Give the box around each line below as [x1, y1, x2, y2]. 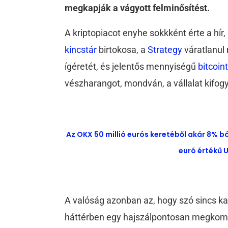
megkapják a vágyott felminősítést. [65, 3, 210, 14]
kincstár [65, 44, 97, 55]
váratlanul [184, 44, 227, 55]
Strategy [148, 44, 185, 55]
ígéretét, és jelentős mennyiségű [65, 61, 198, 72]
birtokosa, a [97, 44, 148, 55]
